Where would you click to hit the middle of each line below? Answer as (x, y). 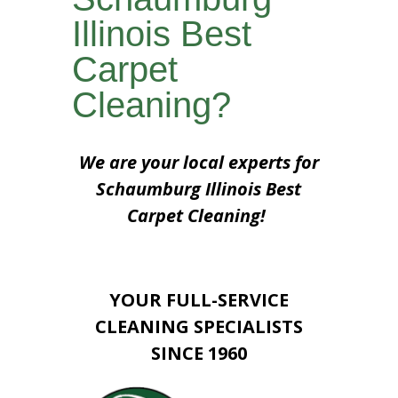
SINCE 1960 (199, 353)
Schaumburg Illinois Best (199, 188)
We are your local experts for (199, 162)
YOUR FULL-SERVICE (199, 299)
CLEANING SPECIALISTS (199, 326)
